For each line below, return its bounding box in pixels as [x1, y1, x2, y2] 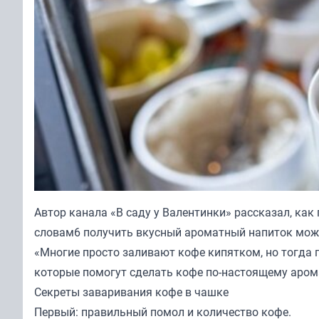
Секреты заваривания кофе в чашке [34, 284, 229, 300]
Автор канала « [34, 204, 116, 221]
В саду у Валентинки [116, 204, 226, 221]
